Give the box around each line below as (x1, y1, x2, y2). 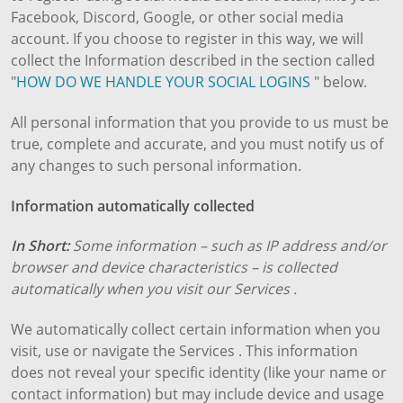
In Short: (11, 236, 73, 256)
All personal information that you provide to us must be (11, 112, 389, 132)
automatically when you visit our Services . (11, 279, 297, 300)
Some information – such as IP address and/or (73, 236, 387, 256)
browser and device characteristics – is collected (11, 257, 337, 278)
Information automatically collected (11, 195, 255, 216)
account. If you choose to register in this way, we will (11, 28, 363, 49)
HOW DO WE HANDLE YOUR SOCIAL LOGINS (16, 71, 310, 92)
